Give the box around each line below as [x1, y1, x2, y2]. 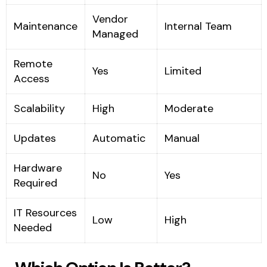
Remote [13, 57, 52, 72]
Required [13, 176, 57, 191]
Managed [92, 27, 138, 42]
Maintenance [13, 19, 77, 34]
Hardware [13, 161, 62, 176]
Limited [164, 64, 201, 79]
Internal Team [164, 19, 232, 34]
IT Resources [13, 206, 77, 221]
